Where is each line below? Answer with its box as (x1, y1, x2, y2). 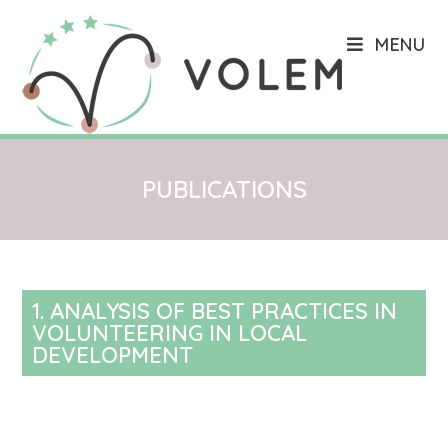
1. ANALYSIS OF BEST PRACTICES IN (32, 297, 398, 325)
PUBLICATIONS (141, 174, 307, 204)
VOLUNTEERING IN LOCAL (32, 319, 308, 347)
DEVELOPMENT (32, 341, 194, 369)
